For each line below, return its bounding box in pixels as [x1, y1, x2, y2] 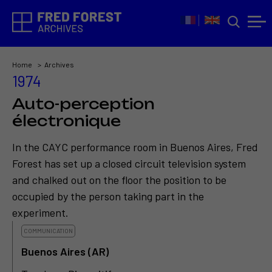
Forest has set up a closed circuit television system [12, 157, 246, 171]
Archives [44, 60, 74, 69]
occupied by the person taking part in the [12, 189, 204, 203]
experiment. [12, 206, 69, 220]
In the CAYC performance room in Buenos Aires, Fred [12, 140, 258, 154]
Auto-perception [12, 95, 155, 113]
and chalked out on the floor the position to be [12, 173, 226, 187]
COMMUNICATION [24, 227, 73, 235]
